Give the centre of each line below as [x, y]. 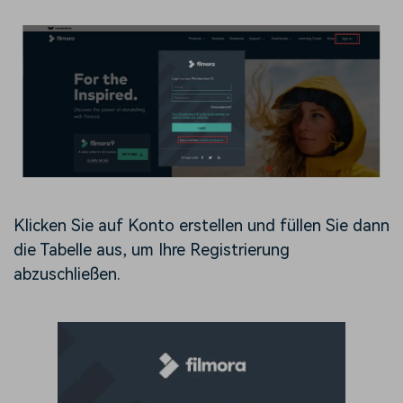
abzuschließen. [67, 273]
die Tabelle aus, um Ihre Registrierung [152, 249]
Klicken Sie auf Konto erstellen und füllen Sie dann [201, 225]
